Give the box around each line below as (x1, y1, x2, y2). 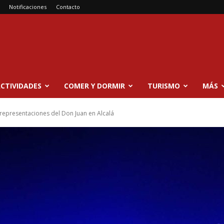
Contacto (56, 3, 80, 10)
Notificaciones (9, 3, 46, 10)
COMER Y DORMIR (64, 81, 125, 90)
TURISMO (147, 81, 180, 90)
